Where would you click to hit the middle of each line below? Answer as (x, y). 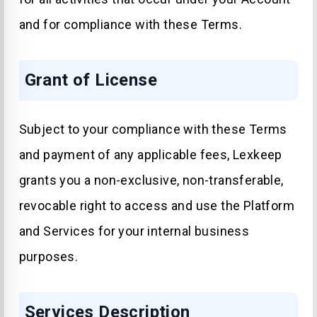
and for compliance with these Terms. (130, 24)
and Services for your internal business (134, 231)
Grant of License (91, 80)
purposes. (48, 257)
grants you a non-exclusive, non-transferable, (151, 180)
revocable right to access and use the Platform (156, 206)
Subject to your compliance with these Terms (153, 129)
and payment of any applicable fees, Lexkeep (150, 155)
